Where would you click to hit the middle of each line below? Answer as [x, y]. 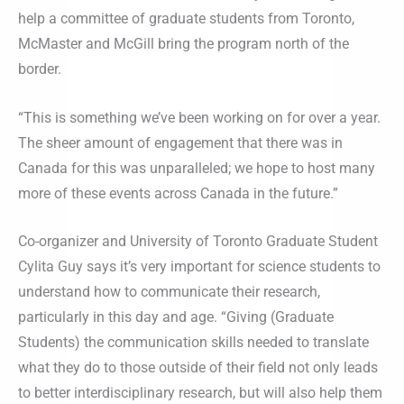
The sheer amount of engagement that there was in [180, 142]
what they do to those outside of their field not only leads [198, 368]
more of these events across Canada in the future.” [178, 193]
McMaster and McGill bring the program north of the [184, 44]
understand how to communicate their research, [169, 292]
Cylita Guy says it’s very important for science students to [199, 267]
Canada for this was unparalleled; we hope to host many [197, 168]
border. [40, 69]
